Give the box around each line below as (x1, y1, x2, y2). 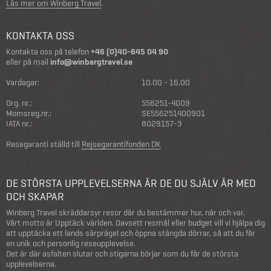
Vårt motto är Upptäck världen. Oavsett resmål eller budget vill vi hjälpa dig (6, 217, 265, 229)
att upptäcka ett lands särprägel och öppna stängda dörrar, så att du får (6, 227, 255, 239)
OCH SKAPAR (6, 189, 64, 204)
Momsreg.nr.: (6, 108, 51, 119)
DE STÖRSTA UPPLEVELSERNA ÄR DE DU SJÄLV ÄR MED (6, 176, 256, 191)
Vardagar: (6, 77, 39, 88)
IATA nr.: (6, 118, 32, 129)
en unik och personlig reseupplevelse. (6, 238, 135, 249)
